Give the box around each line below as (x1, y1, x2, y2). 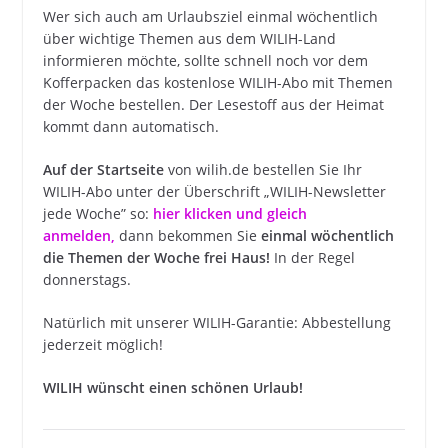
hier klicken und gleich (152, 204, 307, 223)
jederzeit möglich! (42, 335, 163, 354)
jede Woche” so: (42, 204, 153, 223)
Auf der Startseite (42, 160, 164, 179)
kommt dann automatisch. (42, 117, 219, 136)
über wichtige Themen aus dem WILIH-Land (42, 29, 336, 48)
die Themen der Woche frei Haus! (42, 248, 274, 267)
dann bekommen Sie (114, 226, 257, 245)
